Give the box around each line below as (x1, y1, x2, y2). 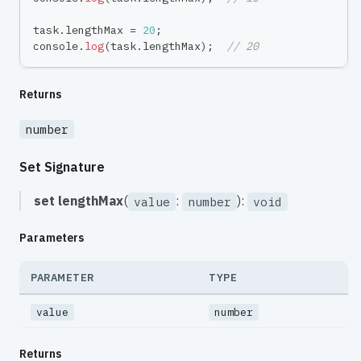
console (33, 39, 78, 54)
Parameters (19, 230, 84, 246)
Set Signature (19, 158, 105, 175)
